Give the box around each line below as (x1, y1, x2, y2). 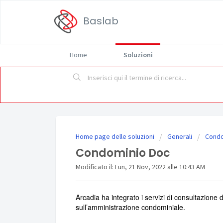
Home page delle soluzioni (76, 132, 156, 141)
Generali (167, 132, 192, 141)
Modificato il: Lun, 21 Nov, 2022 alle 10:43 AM (76, 162, 205, 172)
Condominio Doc (76, 145, 170, 161)
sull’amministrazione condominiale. (76, 202, 185, 212)
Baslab (83, 14, 118, 28)
